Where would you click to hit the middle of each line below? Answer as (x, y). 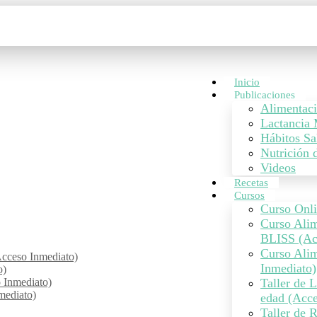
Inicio (247, 82)
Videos (278, 168)
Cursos (249, 195)
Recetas (251, 183)
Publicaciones (265, 95)
